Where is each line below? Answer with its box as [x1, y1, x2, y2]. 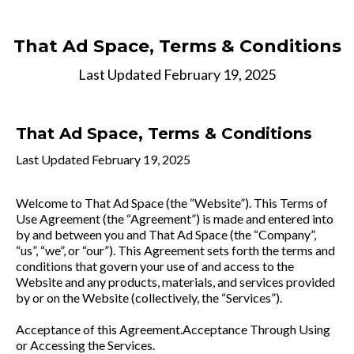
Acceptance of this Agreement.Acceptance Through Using [16, 322, 330, 337]
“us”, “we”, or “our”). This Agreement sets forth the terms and [16, 243, 335, 258]
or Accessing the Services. [16, 337, 155, 352]
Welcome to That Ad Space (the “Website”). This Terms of [16, 195, 328, 210]
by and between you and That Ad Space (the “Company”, [16, 227, 316, 242]
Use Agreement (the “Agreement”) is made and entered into [16, 211, 333, 226]
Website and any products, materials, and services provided [16, 274, 335, 289]
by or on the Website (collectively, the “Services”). [16, 290, 282, 305]
